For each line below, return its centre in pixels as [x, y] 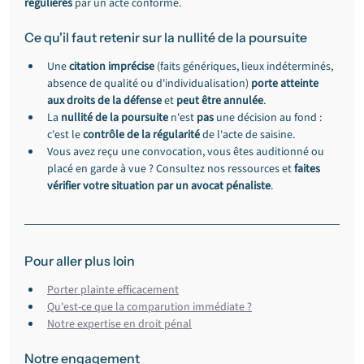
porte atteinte [286, 84]
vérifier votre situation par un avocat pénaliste [159, 186]
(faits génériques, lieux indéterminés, [245, 67]
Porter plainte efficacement [113, 290]
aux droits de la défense [104, 101]
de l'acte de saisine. [247, 135]
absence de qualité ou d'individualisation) [149, 84]
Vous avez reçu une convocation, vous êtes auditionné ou [187, 152]
